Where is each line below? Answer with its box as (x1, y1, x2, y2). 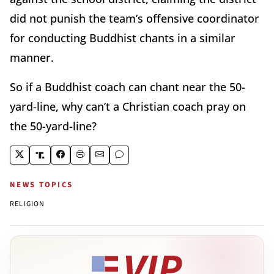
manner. (10, 50, 54, 65)
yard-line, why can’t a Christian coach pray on (10, 99, 246, 114)
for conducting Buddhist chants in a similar (10, 31, 235, 46)
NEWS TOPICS (10, 179, 73, 191)
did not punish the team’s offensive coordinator (10, 11, 259, 26)
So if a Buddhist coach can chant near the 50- (10, 80, 245, 95)
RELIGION (10, 199, 45, 210)
